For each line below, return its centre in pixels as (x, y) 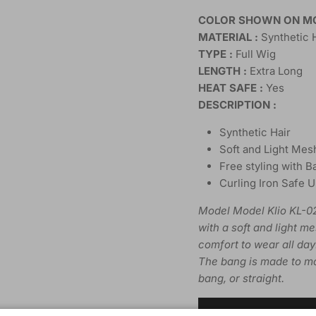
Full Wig (255, 54)
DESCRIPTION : (237, 105)
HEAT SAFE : (232, 88)
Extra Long (276, 71)
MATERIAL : (228, 37)
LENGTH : (224, 71)
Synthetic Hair (255, 133)
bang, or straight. (241, 279)
